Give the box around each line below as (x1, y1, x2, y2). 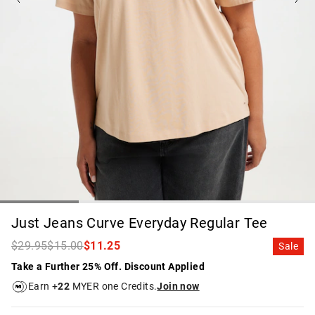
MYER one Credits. (70, 281, 157, 292)
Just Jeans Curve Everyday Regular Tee (11, 214, 268, 231)
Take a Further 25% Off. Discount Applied (11, 260, 205, 272)
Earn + (28, 281, 58, 292)
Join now (157, 281, 200, 292)
